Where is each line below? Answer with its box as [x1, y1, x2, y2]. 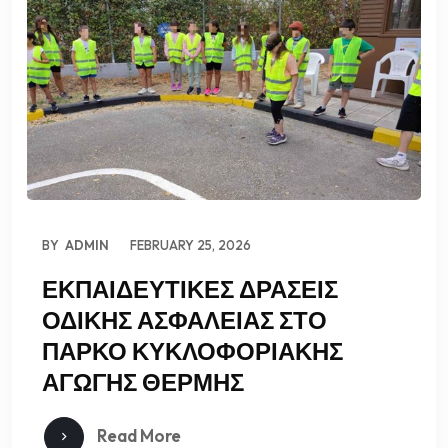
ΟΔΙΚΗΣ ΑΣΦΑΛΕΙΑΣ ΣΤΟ [42, 304, 327, 335]
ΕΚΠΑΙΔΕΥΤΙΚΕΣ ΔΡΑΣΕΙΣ [42, 273, 338, 304]
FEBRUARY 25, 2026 [130, 236, 251, 253]
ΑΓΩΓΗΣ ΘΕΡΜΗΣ [42, 366, 244, 397]
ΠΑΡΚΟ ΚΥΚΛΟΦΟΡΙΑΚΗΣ [42, 335, 343, 366]
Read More [94, 424, 181, 446]
